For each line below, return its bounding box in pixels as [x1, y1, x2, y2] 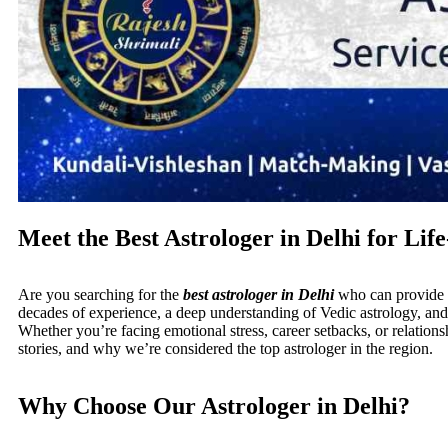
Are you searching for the [18, 285, 183, 303]
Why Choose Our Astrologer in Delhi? [18, 392, 410, 419]
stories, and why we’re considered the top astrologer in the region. [18, 339, 433, 357]
